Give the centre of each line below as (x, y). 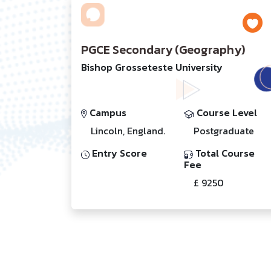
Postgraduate (224, 130)
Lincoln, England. (128, 130)
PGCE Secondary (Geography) (163, 49)
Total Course (224, 153)
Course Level (226, 112)
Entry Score (118, 153)
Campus (107, 112)
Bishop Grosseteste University (152, 67)
